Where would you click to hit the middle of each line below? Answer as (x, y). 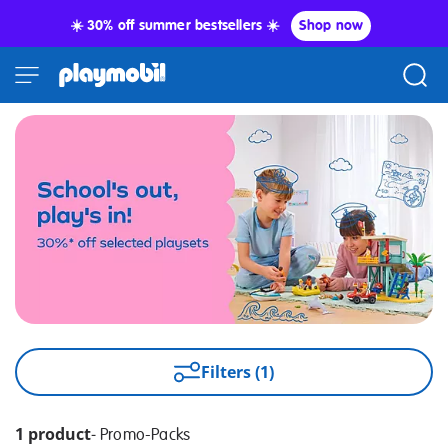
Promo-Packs (145, 435)
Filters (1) (238, 372)
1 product (53, 434)
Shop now (331, 25)
